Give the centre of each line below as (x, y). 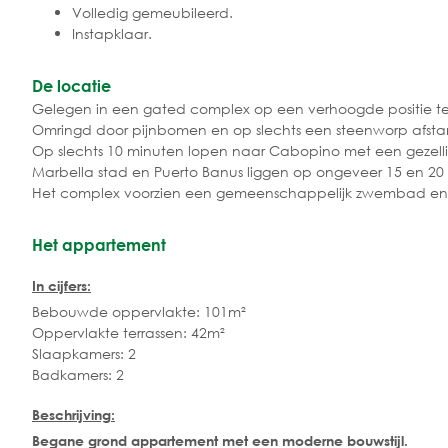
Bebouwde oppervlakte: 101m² (139, 312)
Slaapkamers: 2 (84, 354)
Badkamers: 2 (78, 375)
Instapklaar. (112, 33)
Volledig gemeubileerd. (152, 12)
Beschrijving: (73, 414)
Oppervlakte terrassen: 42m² (128, 333)
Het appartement (99, 244)
